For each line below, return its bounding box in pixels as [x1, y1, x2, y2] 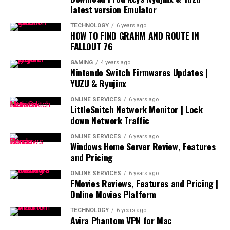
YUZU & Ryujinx [70, 76, 126, 90]
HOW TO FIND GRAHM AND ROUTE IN [70, 29, 199, 42]
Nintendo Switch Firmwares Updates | [70, 66, 208, 79]
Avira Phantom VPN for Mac [70, 214, 172, 227]
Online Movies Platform [70, 187, 157, 201]
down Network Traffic [70, 113, 149, 127]
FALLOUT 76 [70, 40, 113, 53]
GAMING [70, 59, 93, 66]
